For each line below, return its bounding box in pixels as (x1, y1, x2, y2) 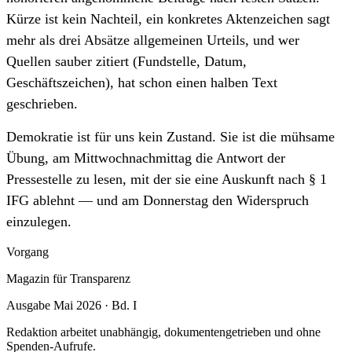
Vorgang (6, 244, 49, 258)
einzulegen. (6, 213, 71, 229)
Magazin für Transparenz (6, 271, 130, 285)
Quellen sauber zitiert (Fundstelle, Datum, (6, 53, 247, 69)
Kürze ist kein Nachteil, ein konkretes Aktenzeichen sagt (6, 10, 330, 27)
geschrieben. (6, 95, 78, 112)
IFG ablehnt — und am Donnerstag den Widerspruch (6, 192, 309, 208)
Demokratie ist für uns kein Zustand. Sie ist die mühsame (6, 128, 335, 145)
